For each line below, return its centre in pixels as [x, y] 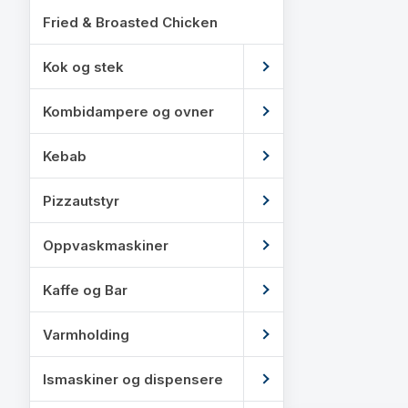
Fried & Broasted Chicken [130, 22]
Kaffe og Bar [85, 290]
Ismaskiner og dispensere [133, 379]
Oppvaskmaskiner [106, 245]
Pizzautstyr [81, 200]
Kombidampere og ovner [128, 111]
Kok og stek [83, 66]
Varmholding [86, 334]
